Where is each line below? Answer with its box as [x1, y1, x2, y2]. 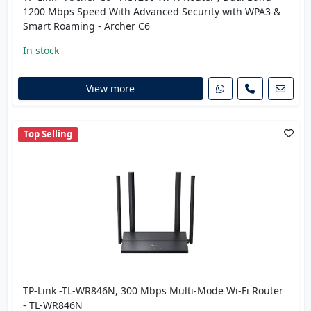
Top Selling [24, 128, 73, 141]
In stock [22, 43, 59, 57]
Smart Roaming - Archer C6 [22, 19, 150, 33]
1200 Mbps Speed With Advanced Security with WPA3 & [22, 4, 280, 18]
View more [86, 82, 135, 96]
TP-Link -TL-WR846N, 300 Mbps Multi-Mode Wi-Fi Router [22, 283, 283, 297]
